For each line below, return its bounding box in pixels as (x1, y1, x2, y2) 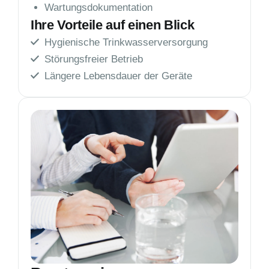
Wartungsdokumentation (44, 1, 153, 13)
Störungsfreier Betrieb (44, 53, 149, 65)
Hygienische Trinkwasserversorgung (44, 36, 214, 48)
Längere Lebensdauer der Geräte (44, 70, 192, 82)
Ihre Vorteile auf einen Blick (31, 17, 195, 32)
